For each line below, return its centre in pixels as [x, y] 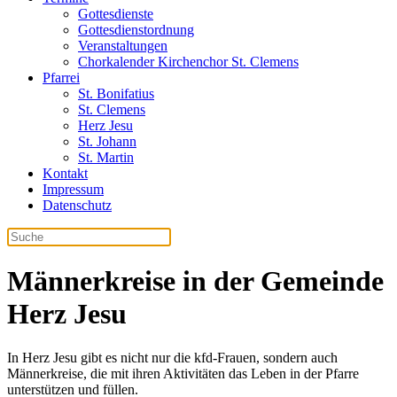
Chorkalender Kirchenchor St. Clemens [188, 62]
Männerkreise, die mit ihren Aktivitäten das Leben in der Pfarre [183, 373]
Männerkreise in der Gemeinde [195, 281]
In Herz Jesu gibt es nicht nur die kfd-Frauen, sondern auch [172, 357]
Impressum [73, 189]
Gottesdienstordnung [136, 30]
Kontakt [65, 173]
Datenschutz [77, 205]
